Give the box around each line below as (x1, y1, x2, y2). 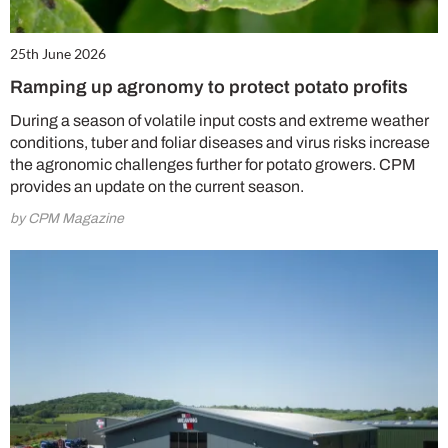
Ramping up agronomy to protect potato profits (10, 77, 408, 98)
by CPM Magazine (10, 211, 124, 227)
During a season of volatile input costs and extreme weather (10, 112, 429, 130)
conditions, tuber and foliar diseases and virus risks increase (10, 134, 430, 152)
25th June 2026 (10, 45, 106, 63)
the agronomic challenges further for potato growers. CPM (10, 156, 416, 174)
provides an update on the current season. (10, 178, 304, 196)
